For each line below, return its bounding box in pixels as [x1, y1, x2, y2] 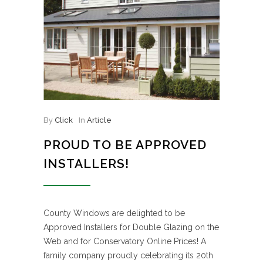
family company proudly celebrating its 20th [43, 251, 213, 260]
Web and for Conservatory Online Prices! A [43, 237, 206, 246]
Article [87, 116, 112, 124]
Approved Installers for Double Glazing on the [43, 222, 219, 232]
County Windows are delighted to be [43, 208, 185, 218]
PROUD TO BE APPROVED [43, 137, 207, 152]
